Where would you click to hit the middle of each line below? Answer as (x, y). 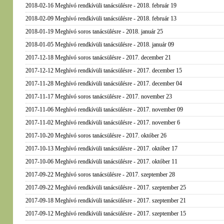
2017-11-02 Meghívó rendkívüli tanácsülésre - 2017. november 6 (102, 122)
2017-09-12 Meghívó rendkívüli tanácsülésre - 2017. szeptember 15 (105, 213)
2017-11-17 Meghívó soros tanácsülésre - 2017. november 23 (98, 96)
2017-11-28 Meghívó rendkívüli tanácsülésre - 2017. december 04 (103, 83)
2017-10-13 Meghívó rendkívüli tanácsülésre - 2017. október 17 (101, 148)
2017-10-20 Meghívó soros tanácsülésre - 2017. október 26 (96, 135)
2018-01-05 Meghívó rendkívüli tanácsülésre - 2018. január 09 (99, 44)
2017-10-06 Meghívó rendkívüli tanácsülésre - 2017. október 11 (101, 161)
